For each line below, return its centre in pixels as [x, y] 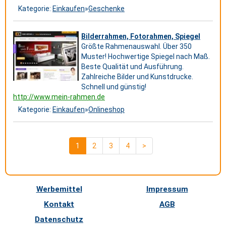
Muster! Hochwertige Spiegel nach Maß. [146, 56]
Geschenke [106, 9]
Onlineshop [106, 109]
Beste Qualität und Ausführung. [132, 67]
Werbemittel [59, 189]
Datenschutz [59, 219]
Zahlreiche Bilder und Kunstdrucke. [137, 77]
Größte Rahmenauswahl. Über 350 [136, 46]
